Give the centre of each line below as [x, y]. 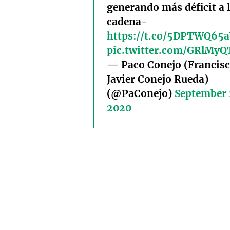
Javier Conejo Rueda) [158, 79]
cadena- [127, 22]
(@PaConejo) [141, 94]
